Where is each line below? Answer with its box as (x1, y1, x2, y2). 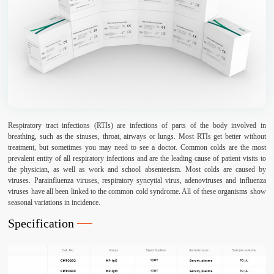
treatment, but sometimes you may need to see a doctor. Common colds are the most (8, 143, 266, 152)
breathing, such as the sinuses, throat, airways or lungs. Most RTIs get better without (8, 132, 266, 141)
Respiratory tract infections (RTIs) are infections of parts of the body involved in (8, 121, 266, 130)
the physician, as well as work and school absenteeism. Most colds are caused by (8, 165, 266, 174)
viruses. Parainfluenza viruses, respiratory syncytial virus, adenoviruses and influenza (8, 176, 266, 185)
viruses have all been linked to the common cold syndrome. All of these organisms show (8, 187, 266, 196)
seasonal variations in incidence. (8, 198, 101, 207)
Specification (8, 217, 75, 231)
